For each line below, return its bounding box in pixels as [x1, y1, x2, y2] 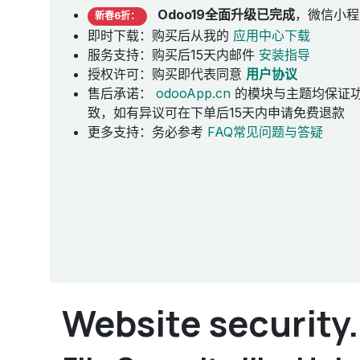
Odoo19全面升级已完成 [157, 6, 295, 23]
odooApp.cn [156, 84, 231, 101]
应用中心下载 [233, 27, 310, 43]
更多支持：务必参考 [88, 123, 207, 140]
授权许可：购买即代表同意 [88, 65, 246, 82]
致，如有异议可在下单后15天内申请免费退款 [88, 104, 345, 121]
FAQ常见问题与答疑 [207, 123, 323, 140]
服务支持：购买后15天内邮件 [88, 46, 259, 63]
